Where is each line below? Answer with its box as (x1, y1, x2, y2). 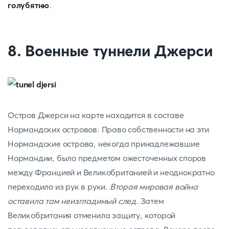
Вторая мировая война (108, 181, 198, 192)
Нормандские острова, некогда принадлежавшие (8, 139, 200, 149)
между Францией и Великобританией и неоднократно (8, 167, 215, 177)
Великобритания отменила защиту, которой (8, 210, 176, 220)
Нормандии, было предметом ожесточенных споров (8, 153, 206, 163)
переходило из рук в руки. (8, 181, 108, 192)
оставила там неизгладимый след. (8, 196, 139, 206)
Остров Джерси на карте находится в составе (8, 110, 184, 120)
